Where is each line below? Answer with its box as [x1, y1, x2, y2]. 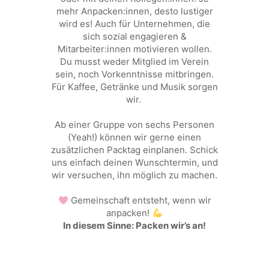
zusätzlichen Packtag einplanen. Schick [51, 144, 218, 156]
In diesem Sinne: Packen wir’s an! [63, 220, 206, 231]
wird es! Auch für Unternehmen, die [59, 18, 210, 29]
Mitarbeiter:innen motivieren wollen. [57, 43, 212, 55]
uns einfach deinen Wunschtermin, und [51, 157, 218, 168]
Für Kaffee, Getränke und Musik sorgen [51, 81, 218, 92]
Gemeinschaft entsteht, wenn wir [68, 195, 211, 206]
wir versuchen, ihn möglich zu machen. [52, 169, 217, 181]
